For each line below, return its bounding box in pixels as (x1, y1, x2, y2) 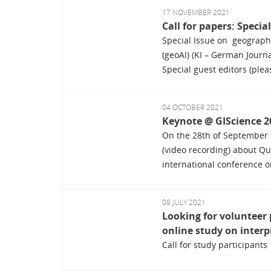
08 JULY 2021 (162, 197, 206, 208)
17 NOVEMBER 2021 (162, 7, 230, 18)
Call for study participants (162, 239, 267, 251)
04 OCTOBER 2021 (162, 102, 223, 113)
